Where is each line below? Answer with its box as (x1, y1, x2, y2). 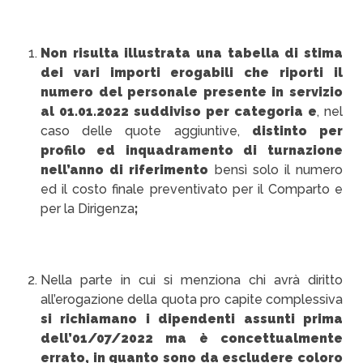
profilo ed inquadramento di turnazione (41, 143, 343, 158)
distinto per (251, 123, 344, 139)
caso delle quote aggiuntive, (41, 123, 252, 139)
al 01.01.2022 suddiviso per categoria (41, 104, 303, 119)
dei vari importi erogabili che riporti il (41, 65, 343, 80)
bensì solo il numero (214, 162, 343, 177)
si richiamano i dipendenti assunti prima (41, 311, 343, 327)
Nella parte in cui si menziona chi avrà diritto (41, 272, 343, 288)
